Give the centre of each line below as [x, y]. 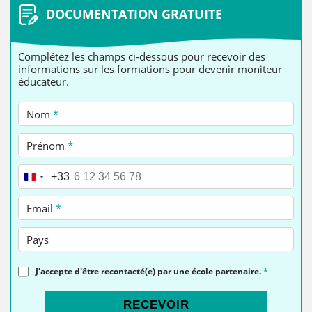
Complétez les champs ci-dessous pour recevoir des [142, 57]
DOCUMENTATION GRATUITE [134, 14]
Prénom [47, 145]
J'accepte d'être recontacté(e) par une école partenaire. [149, 272]
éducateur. [44, 82]
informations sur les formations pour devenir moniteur [150, 69]
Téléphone [53, 177]
